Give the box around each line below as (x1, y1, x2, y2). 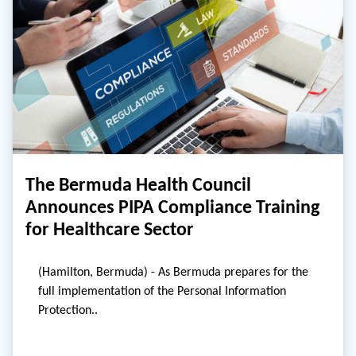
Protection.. (38, 302, 98, 318)
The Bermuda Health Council (25, 172, 251, 196)
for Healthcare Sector (25, 217, 194, 241)
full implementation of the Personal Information (38, 283, 286, 299)
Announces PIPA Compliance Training (25, 195, 319, 219)
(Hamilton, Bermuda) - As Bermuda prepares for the (38, 264, 308, 280)
